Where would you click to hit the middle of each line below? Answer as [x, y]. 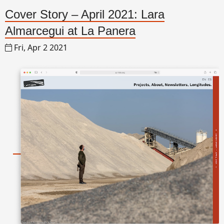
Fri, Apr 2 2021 [41, 47]
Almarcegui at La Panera [70, 30]
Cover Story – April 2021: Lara [85, 14]
